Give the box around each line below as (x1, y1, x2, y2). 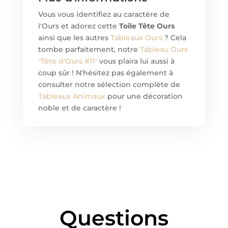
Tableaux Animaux (38, 91, 105, 101)
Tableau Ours (139, 44, 188, 54)
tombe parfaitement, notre (38, 44, 140, 54)
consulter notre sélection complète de (38, 79, 180, 89)
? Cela (162, 33, 186, 42)
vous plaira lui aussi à (97, 56, 175, 66)
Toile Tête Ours (119, 21, 175, 31)
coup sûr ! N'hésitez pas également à (38, 68, 173, 77)
